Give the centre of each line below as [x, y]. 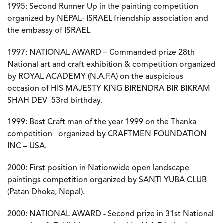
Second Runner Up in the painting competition [113, 7]
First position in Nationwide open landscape [108, 168]
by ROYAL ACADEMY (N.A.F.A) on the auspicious [95, 77]
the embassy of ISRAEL [49, 31]
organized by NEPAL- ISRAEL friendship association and [108, 19]
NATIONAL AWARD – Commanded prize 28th [111, 53]
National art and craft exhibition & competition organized [111, 65]
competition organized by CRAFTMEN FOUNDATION [107, 134]
